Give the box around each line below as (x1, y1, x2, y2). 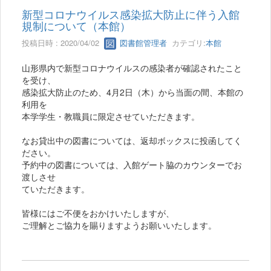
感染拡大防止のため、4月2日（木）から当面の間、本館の (22, 86, 243, 99)
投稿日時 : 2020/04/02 (22, 36, 104, 48)
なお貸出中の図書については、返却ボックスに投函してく (22, 134, 242, 147)
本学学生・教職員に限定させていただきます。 (22, 110, 200, 123)
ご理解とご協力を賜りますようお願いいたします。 (22, 219, 217, 232)
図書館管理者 (117, 36, 167, 48)
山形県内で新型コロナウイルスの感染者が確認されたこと (22, 62, 242, 74)
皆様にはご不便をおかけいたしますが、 (22, 207, 174, 220)
